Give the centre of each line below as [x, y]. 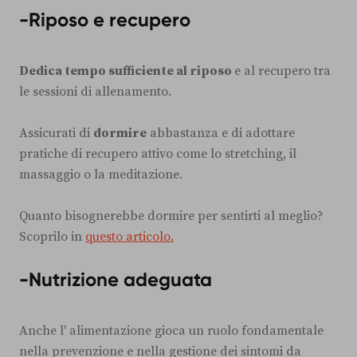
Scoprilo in [52, 236]
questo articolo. [129, 236]
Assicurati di [56, 133]
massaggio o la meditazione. [101, 174]
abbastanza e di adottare [221, 133]
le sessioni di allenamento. [95, 91]
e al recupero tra [282, 71]
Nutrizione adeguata [120, 279]
